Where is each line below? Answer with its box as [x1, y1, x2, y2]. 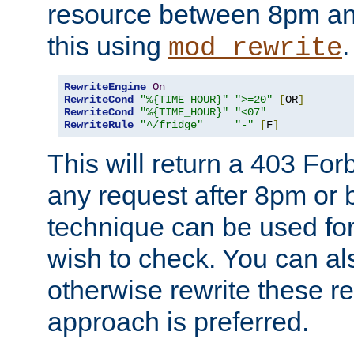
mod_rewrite [168, 32, 342, 63]
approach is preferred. [47, 306, 309, 337]
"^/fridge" [140, 118, 203, 131]
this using [47, 30, 168, 61]
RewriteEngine [64, 80, 146, 93]
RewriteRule [64, 118, 134, 131]
